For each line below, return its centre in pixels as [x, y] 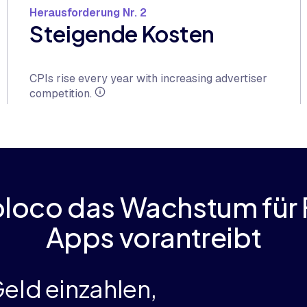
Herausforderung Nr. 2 [88, 13]
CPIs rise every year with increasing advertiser [148, 78]
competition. [62, 94]
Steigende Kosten [122, 34]
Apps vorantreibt [153, 237]
